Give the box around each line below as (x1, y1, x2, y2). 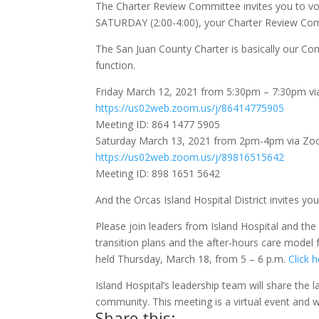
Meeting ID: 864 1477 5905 (95, 117, 221, 131)
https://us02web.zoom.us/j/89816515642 (95, 150, 285, 164)
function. (95, 58, 136, 72)
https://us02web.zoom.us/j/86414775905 (95, 101, 285, 115)
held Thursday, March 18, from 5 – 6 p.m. (95, 252, 289, 266)
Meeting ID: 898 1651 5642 (95, 167, 221, 180)
